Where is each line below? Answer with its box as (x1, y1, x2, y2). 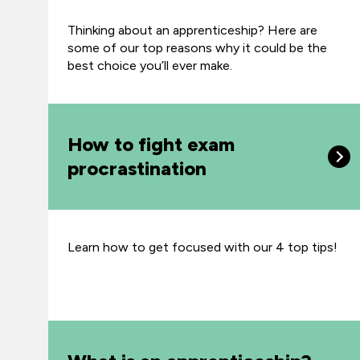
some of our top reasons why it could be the (67, 40, 327, 55)
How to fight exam (67, 133, 235, 156)
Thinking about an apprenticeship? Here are (67, 22, 317, 38)
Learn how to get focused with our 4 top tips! (67, 239, 337, 255)
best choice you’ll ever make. (67, 58, 232, 73)
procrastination (67, 157, 207, 180)
